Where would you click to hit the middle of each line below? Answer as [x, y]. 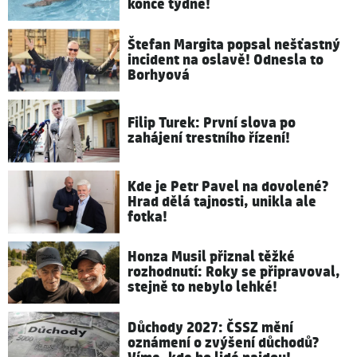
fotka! [147, 217]
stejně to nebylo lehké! [202, 288]
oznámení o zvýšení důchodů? [223, 343]
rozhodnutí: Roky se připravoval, [234, 273]
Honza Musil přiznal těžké [211, 257]
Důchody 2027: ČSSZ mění [210, 328]
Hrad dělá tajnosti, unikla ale [222, 202]
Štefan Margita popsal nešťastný [234, 45]
